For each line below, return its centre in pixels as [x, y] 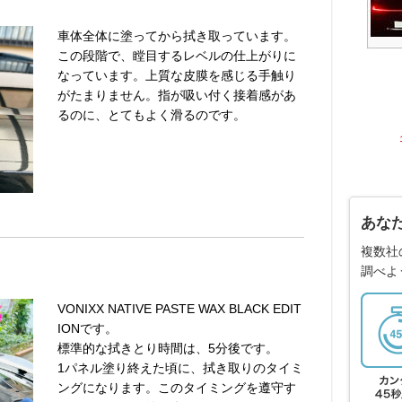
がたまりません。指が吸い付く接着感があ [177, 95]
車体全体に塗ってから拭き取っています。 [177, 35]
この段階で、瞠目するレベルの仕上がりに [177, 55]
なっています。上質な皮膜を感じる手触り [177, 75]
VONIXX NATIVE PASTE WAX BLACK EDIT [179, 308]
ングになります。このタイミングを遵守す [177, 387]
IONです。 [87, 328]
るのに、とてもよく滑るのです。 [152, 114]
